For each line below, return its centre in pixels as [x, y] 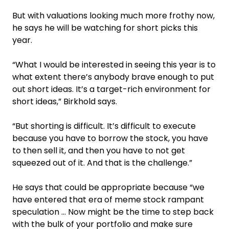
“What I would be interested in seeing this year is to [114, 64]
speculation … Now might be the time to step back [113, 212]
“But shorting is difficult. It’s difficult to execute [104, 126]
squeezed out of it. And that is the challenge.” [102, 163]
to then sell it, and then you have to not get [99, 150]
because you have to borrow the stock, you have [110, 138]
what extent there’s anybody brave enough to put [113, 77]
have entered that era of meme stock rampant [108, 199]
